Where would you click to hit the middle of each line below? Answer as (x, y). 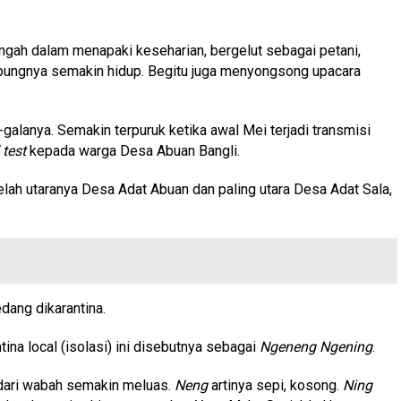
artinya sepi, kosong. (275, 385)
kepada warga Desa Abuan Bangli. (135, 150)
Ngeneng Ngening (316, 346)
